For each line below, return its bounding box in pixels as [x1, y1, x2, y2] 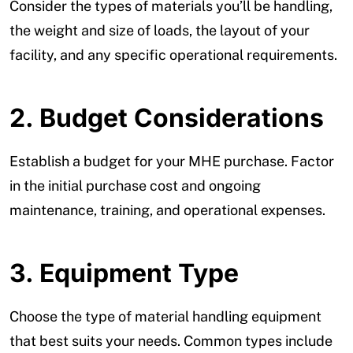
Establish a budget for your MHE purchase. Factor [9, 152, 334, 169]
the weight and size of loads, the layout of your [9, 21, 310, 39]
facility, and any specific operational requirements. [9, 46, 337, 63]
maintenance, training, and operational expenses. [9, 201, 325, 218]
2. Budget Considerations [9, 102, 324, 133]
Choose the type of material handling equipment [9, 307, 321, 325]
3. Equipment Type [9, 257, 239, 288]
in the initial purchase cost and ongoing [9, 176, 261, 194]
